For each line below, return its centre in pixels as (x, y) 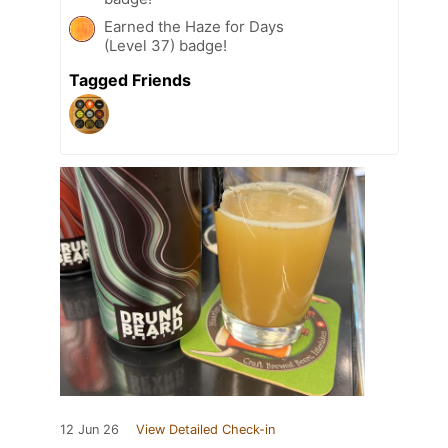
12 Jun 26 (89, 430)
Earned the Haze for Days (194, 27)
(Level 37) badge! (165, 46)
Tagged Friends (130, 80)
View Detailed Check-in (205, 430)
